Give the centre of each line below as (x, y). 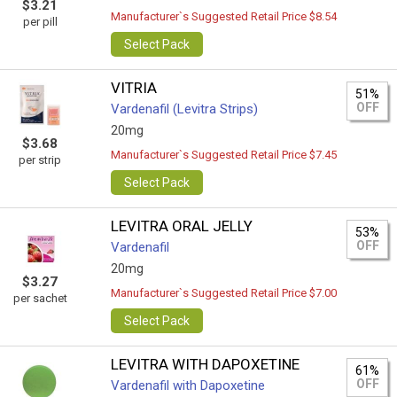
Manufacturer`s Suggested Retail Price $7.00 (224, 293)
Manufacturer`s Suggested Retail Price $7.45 (224, 155)
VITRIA (134, 88)
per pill (40, 22)
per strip (40, 160)
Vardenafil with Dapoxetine (188, 385)
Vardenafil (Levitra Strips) (185, 109)
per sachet (40, 298)
